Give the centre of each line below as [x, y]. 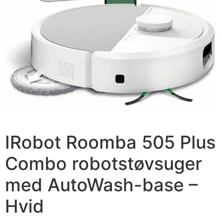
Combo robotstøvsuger [104, 163]
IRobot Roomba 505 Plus [110, 142]
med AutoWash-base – [101, 185]
